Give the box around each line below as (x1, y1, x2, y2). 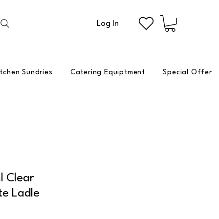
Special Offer (163, 68, 212, 76)
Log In (97, 19, 119, 28)
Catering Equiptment (70, 68, 146, 76)
